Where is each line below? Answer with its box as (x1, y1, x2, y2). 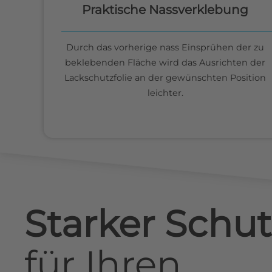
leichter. (147, 87, 183, 99)
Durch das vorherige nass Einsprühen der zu (66, 42, 264, 53)
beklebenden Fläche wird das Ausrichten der (65, 57, 265, 69)
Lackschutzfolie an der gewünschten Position (64, 72, 266, 84)
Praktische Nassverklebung (82, 1, 248, 17)
